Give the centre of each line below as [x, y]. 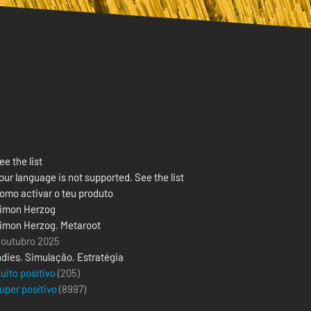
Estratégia [100, 257]
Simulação [49, 257]
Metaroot [81, 225]
